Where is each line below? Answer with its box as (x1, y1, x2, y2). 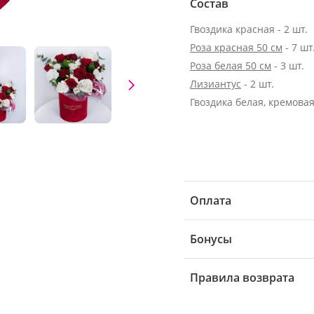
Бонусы (190, 231, 232, 247)
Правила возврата (190, 270, 294, 285)
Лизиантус (190, 77, 241, 90)
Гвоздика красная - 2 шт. (190, 22, 308, 36)
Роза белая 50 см (190, 59, 271, 72)
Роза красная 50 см (190, 41, 282, 54)
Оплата (190, 193, 231, 208)
